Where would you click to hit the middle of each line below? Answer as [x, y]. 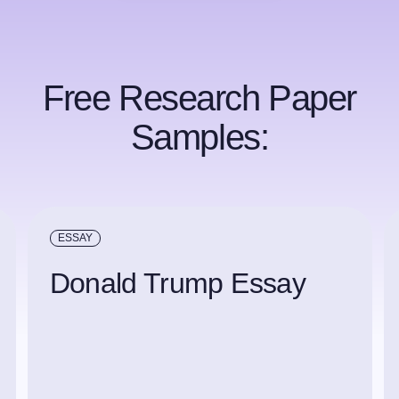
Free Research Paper [199, 98]
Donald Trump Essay [177, 283]
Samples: [199, 137]
